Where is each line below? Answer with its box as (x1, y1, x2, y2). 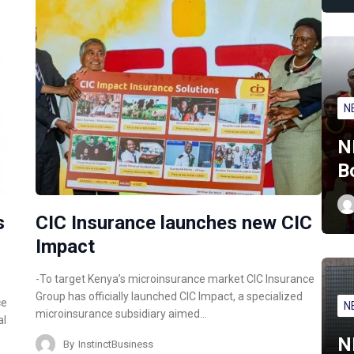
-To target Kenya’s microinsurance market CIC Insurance (36, 273, 315, 286)
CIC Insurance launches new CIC (36, 212, 313, 235)
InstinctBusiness (78, 337, 154, 350)
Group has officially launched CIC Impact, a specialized (36, 290, 303, 303)
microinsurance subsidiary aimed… (36, 307, 208, 321)
